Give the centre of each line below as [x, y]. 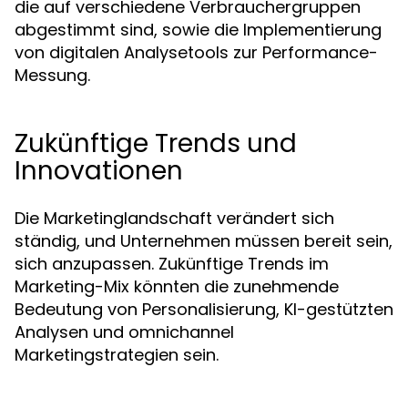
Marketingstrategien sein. [117, 355]
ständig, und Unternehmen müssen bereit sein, [204, 241]
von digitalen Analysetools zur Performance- [196, 52]
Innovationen [99, 171]
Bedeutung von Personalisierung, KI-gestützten [204, 309]
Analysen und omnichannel [124, 332]
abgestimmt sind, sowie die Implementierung [198, 30]
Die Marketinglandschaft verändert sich [174, 218]
